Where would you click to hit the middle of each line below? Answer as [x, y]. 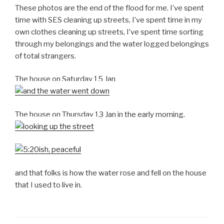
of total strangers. [45, 56]
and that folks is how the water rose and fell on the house [111, 173]
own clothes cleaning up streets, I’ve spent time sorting [109, 32]
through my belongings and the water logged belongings [112, 44]
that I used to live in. [48, 185]
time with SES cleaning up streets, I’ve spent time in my [108, 20]
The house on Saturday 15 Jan [65, 79]
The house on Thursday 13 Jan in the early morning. [100, 114]
